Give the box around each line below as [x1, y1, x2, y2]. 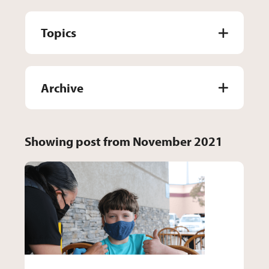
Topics [41, 25, 77, 41]
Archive [41, 79, 84, 95]
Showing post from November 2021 [25, 133, 223, 150]
